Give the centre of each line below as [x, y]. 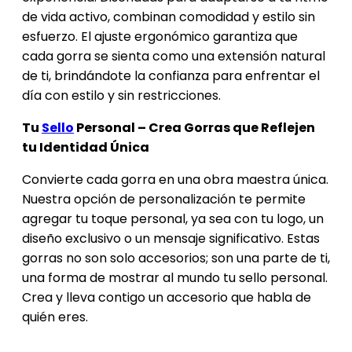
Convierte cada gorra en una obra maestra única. [175, 180]
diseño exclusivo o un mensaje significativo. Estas [171, 239]
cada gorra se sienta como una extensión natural [174, 57]
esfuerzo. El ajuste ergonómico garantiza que [160, 37]
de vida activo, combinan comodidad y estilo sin [169, 17]
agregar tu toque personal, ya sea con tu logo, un [173, 219]
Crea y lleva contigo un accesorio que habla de [167, 298]
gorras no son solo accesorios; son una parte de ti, [176, 258]
